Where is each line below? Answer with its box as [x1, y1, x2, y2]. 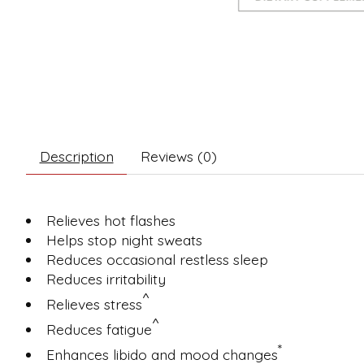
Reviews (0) [140, 147, 217, 166]
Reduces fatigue [45, 320, 152, 339]
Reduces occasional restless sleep [45, 250, 268, 269]
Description [39, 147, 114, 166]
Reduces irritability [45, 270, 166, 288]
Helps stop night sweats [45, 231, 202, 249]
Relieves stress [45, 295, 142, 314]
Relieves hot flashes [45, 211, 175, 230]
